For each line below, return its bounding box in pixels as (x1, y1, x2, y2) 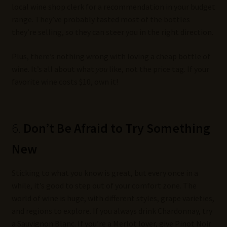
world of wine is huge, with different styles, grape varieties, (11, 193, 214, 204)
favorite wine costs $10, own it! (11, 76, 118, 87)
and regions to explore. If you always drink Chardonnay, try (11, 206, 212, 216)
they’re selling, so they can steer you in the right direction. (11, 27, 213, 37)
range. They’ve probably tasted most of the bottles (11, 14, 190, 25)
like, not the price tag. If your (107, 63, 209, 74)
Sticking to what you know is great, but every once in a (11, 168, 198, 178)
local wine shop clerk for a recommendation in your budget (11, 2, 215, 12)
